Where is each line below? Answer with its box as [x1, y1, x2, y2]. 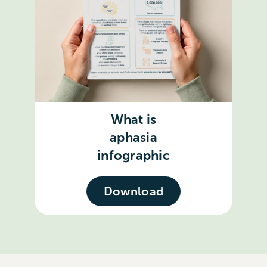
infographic [97, 147, 170, 163]
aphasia [110, 129, 157, 145]
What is [110, 111, 157, 127]
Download [103, 184, 164, 198]
